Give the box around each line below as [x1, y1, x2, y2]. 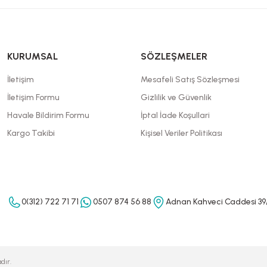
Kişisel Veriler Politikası [141, 128, 222, 138]
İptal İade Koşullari [141, 110, 210, 120]
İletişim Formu [7, 92, 60, 103]
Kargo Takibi [7, 128, 55, 138]
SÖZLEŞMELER [141, 51, 207, 62]
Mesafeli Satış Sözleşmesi [141, 74, 240, 85]
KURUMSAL [7, 51, 58, 62]
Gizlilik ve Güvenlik [141, 92, 212, 103]
